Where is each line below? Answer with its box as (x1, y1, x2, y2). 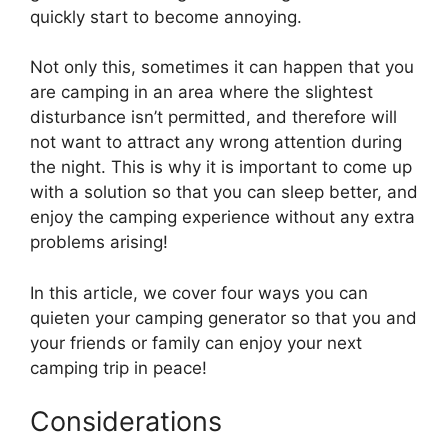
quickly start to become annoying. (30, 6, 302, 27)
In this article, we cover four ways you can (30, 282, 368, 303)
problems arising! (30, 232, 168, 253)
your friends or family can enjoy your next (30, 332, 362, 353)
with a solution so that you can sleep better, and (30, 182, 418, 203)
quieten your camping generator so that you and (30, 307, 417, 328)
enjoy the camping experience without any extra (30, 207, 415, 228)
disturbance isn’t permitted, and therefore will (30, 107, 397, 128)
